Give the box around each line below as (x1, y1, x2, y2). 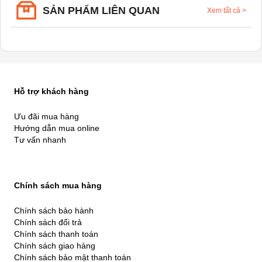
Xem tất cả (207, 6, 242, 15)
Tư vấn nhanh (14, 135, 66, 144)
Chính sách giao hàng (14, 241, 95, 250)
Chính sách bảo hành (14, 206, 94, 215)
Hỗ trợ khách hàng (14, 87, 89, 96)
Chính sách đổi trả (14, 218, 82, 227)
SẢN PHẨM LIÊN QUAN (43, 4, 160, 16)
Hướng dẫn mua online (14, 123, 99, 133)
